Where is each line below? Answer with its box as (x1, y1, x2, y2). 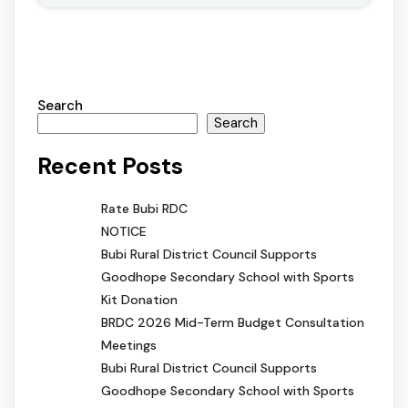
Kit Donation (101, 291, 178, 308)
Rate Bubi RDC (101, 199, 188, 217)
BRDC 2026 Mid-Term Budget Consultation (101, 313, 364, 331)
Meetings (101, 336, 157, 353)
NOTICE (101, 222, 147, 240)
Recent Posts (37, 151, 183, 182)
